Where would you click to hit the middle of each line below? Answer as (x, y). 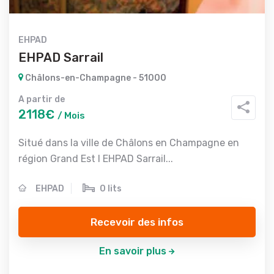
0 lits (111, 189)
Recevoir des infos (137, 222)
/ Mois (71, 116)
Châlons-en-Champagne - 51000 (95, 78)
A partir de (42, 99)
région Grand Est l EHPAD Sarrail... (96, 159)
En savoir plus (132, 251)
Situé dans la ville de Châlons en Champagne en (129, 143)
